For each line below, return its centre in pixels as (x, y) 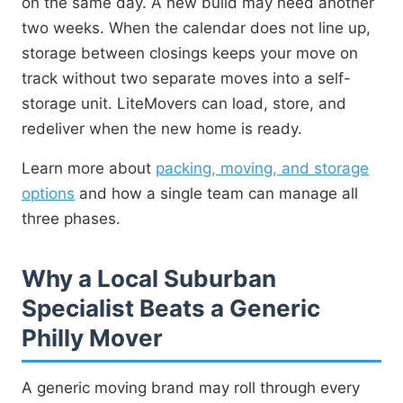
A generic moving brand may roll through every (191, 387)
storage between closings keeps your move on (190, 53)
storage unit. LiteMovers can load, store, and (184, 103)
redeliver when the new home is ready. (162, 128)
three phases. (71, 218)
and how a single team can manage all (216, 193)
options (48, 193)
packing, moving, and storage (262, 168)
